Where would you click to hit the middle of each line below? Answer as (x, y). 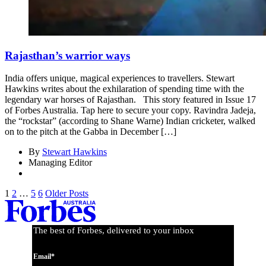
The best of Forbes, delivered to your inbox (114, 231)
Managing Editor (60, 163)
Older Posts (67, 194)
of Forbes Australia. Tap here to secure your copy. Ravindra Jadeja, (130, 110)
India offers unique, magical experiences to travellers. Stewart (120, 78)
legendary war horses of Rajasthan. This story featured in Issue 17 (130, 100)
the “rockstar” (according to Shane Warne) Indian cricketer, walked (130, 121)
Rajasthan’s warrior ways (67, 55)
